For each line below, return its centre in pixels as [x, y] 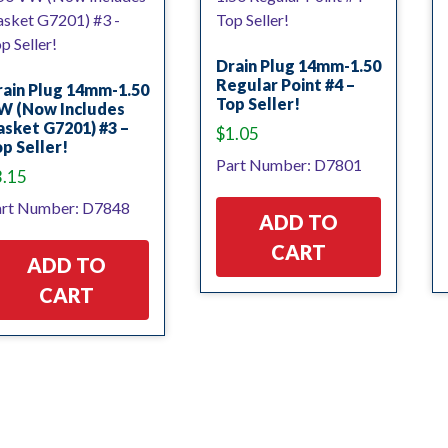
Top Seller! [257, 103]
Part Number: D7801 [288, 164]
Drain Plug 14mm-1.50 [298, 65]
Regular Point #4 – [285, 84]
